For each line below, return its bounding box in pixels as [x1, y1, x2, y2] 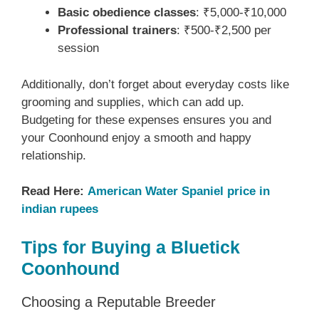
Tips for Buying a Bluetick [21, 236, 240, 257]
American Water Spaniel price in [88, 184, 270, 199]
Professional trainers [58, 23, 177, 38]
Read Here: [21, 184, 84, 199]
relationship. [21, 148, 86, 162]
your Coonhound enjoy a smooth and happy [21, 130, 251, 145]
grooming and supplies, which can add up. [21, 95, 244, 109]
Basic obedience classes [58, 6, 196, 20]
